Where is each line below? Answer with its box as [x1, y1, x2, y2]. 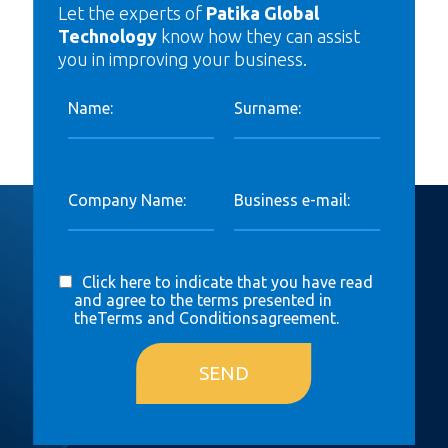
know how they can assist [157, 25, 361, 46]
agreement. [259, 308, 339, 327]
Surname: [234, 98, 301, 117]
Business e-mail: [234, 190, 350, 209]
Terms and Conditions [97, 308, 259, 327]
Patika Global [206, 2, 320, 23]
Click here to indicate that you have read [82, 272, 373, 291]
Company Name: [68, 190, 187, 209]
